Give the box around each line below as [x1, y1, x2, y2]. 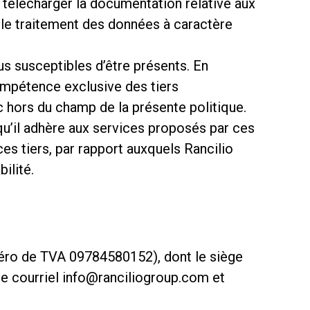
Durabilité [29, 105, 169, 145]
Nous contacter [29, 250, 255, 290]
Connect [29, 178, 152, 217]
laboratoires [29, 33, 206, 72]
